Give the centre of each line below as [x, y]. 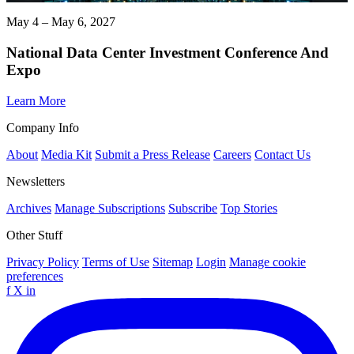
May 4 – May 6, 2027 [61, 22]
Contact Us [282, 154]
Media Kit [66, 154]
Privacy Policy [43, 262]
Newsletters [36, 181]
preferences [35, 276]
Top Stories [249, 208]
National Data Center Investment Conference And [168, 52]
